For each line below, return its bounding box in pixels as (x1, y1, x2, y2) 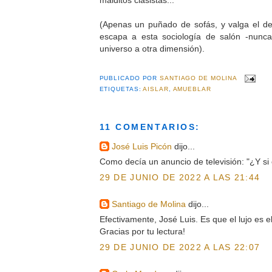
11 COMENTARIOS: (99, 122, 200, 132)
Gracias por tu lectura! (99, 226, 185, 237)
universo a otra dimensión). (99, 43, 205, 53)
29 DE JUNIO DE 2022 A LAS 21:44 (99, 172, 260, 182)
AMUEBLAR (172, 86, 211, 93)
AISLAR (143, 86, 169, 93)
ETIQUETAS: (99, 86, 143, 93)
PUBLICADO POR (99, 75, 160, 82)
